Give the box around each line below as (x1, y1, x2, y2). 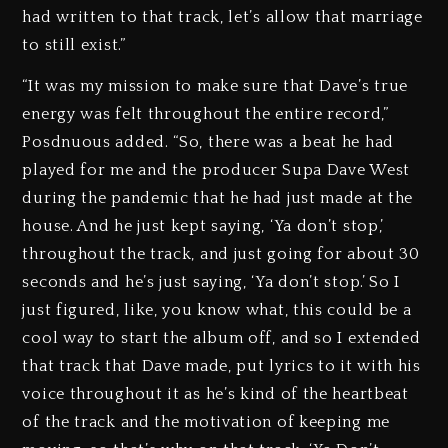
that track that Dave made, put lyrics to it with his (22, 357, 421, 376)
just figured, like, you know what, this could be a (22, 301, 412, 320)
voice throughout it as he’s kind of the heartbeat (22, 385, 409, 404)
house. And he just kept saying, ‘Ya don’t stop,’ (22, 217, 384, 236)
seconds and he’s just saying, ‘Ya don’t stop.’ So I (22, 273, 401, 292)
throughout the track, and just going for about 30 (22, 245, 420, 264)
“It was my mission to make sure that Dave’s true (22, 77, 409, 96)
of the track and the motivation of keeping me (22, 413, 390, 432)
